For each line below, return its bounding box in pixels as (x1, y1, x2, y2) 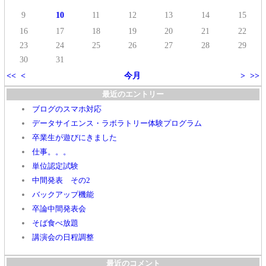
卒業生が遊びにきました (32, 133, 117, 142)
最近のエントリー (102, 90, 164, 99)
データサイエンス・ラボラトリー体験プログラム (32, 119, 202, 128)
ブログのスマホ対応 (32, 104, 102, 113)
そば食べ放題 (32, 218, 78, 227)
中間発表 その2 (32, 176, 90, 185)
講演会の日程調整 (32, 233, 94, 242)
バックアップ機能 (32, 190, 94, 199)
